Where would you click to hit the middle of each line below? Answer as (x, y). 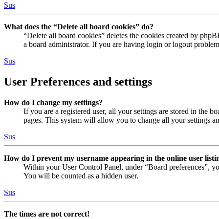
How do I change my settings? (53, 102)
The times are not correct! (47, 214)
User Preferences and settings (78, 82)
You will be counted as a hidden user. (81, 175)
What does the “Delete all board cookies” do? (79, 27)
